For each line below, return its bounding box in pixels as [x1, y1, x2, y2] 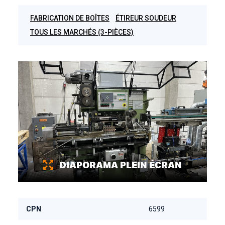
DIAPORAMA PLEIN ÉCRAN [59, 159, 182, 171]
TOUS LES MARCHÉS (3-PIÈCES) [30, 28, 134, 36]
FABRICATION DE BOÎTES [30, 14, 109, 22]
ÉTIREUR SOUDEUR [116, 14, 176, 22]
